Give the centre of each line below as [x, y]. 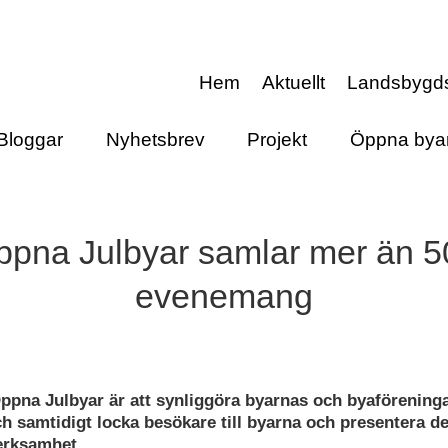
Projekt [277, 139]
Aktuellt [293, 82]
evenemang [224, 296]
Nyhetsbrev [155, 139]
